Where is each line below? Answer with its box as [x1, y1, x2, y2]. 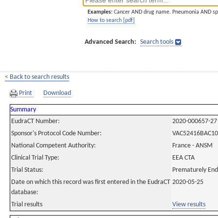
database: [11, 189, 38, 196]
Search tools [140, 38, 173, 46]
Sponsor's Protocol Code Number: [11, 130, 102, 137]
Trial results [11, 201, 42, 208]
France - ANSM [172, 142, 213, 149]
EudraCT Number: [11, 118, 60, 125]
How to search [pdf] [88, 18, 135, 23]
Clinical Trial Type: [11, 154, 59, 162]
